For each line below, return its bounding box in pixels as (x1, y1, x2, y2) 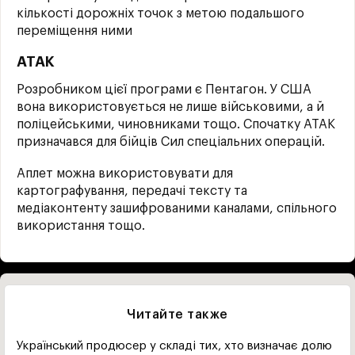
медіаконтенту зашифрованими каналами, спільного (17, 202, 337, 215)
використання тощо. (17, 219, 145, 232)
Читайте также (127, 308, 228, 322)
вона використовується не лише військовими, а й (17, 101, 324, 113)
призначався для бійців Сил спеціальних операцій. (17, 136, 325, 148)
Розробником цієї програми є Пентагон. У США (17, 83, 311, 96)
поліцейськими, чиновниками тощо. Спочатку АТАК (17, 118, 335, 131)
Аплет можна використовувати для (17, 167, 233, 180)
